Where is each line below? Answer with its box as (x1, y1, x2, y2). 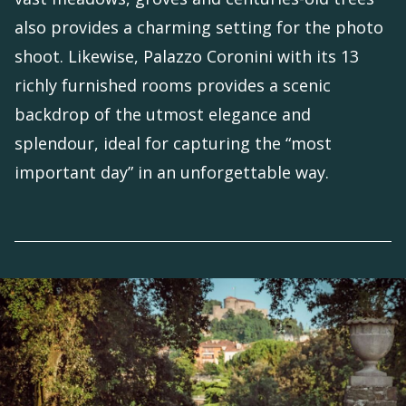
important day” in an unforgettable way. (14, 161, 329, 184)
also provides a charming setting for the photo (14, 16, 383, 39)
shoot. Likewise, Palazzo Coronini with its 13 (14, 45, 359, 68)
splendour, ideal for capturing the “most (14, 132, 332, 155)
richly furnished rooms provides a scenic (14, 74, 331, 97)
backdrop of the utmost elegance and (14, 103, 311, 126)
